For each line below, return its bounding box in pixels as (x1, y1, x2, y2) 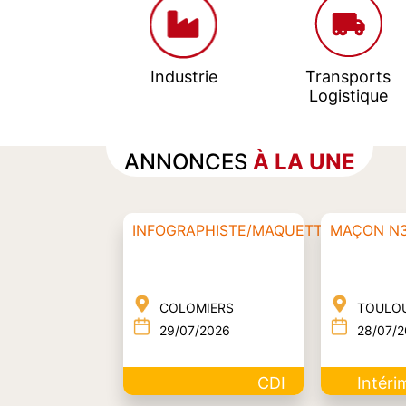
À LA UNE (253, 148, 355, 175)
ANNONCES (124, 148, 253, 175)
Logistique (308, 85, 388, 105)
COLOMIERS (159, 299, 234, 315)
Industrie (150, 66, 217, 86)
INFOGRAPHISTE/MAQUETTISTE (131, 220, 353, 239)
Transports (305, 66, 391, 86)
